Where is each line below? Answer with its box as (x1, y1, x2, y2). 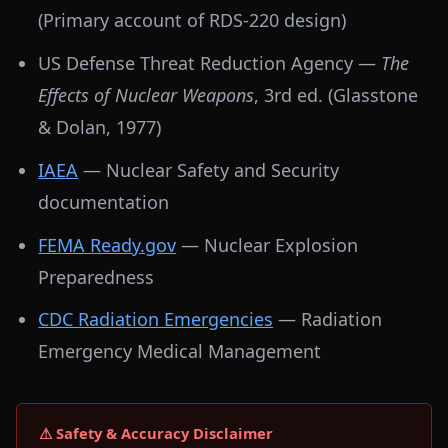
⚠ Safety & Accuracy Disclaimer (39, 423, 274, 444)
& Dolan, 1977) (38, 115, 162, 140)
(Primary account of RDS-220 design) (38, 8, 347, 33)
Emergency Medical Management (38, 339, 322, 364)
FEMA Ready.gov (38, 232, 177, 257)
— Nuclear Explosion (176, 232, 359, 257)
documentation (38, 189, 170, 214)
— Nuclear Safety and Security (78, 157, 340, 182)
